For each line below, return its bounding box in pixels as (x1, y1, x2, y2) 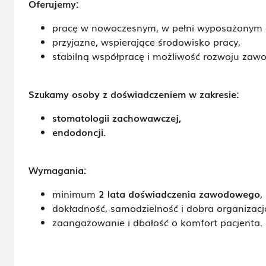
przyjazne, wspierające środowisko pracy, (52, 34, 240, 49)
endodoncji (52, 125, 103, 139)
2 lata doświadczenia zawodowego (99, 186, 260, 201)
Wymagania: (28, 163, 87, 177)
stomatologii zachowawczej (52, 110, 179, 125)
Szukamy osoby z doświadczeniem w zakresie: (28, 87, 239, 101)
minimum (52, 186, 96, 201)
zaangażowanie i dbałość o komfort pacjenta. (52, 215, 262, 229)
